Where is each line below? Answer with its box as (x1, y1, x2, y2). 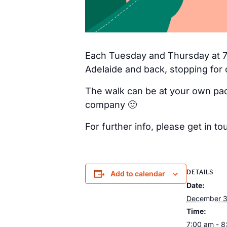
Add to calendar (110, 169, 165, 178)
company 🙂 (85, 99, 137, 110)
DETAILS (186, 167, 213, 176)
